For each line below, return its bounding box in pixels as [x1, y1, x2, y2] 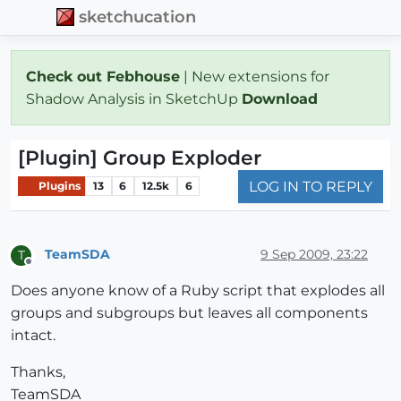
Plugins [36, 179, 81, 193]
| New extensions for [180, 67, 329, 85]
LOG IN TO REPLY [249, 177, 372, 195]
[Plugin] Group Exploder [18, 145, 261, 170]
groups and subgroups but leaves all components [11, 303, 368, 321]
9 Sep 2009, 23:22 [260, 246, 368, 263]
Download [242, 90, 322, 107]
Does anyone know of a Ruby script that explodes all [11, 281, 385, 299]
